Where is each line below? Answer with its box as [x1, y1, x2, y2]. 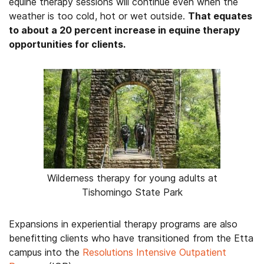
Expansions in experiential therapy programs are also [9, 218, 237, 230]
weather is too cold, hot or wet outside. [9, 10, 188, 22]
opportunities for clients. [9, 38, 126, 50]
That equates [188, 10, 252, 22]
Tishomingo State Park [81, 186, 183, 198]
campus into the [9, 246, 82, 258]
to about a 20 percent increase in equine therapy [9, 24, 240, 36]
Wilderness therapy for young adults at [47, 172, 217, 184]
